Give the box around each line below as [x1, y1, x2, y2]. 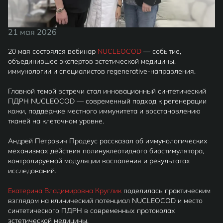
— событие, [141, 47, 181, 56]
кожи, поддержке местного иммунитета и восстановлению [8, 107, 201, 116]
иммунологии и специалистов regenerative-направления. [8, 67, 196, 76]
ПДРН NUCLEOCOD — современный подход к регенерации [8, 97, 207, 106]
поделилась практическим [121, 186, 211, 196]
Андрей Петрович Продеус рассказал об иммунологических [8, 136, 208, 146]
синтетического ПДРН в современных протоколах [8, 206, 175, 216]
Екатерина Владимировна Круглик [8, 186, 121, 196]
